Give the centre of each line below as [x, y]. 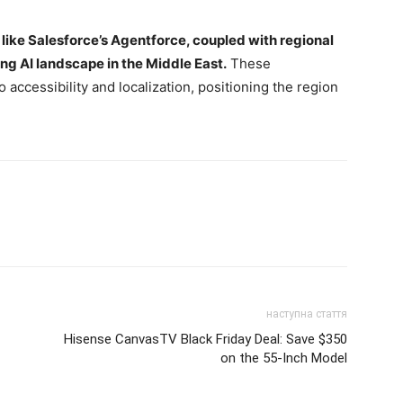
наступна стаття [307, 313]
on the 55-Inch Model [284, 358]
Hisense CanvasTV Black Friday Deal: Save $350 [206, 339]
